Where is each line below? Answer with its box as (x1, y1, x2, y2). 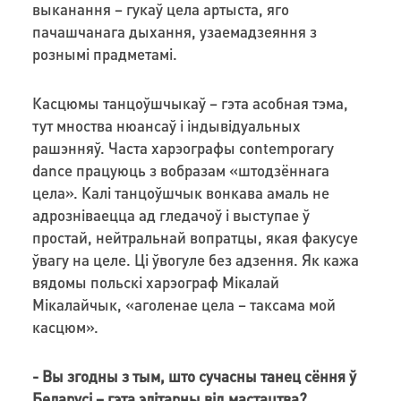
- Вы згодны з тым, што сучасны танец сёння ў (31, 365, 356, 386)
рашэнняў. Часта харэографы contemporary (31, 137, 334, 158)
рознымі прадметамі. (31, 43, 177, 64)
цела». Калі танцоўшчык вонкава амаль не (31, 182, 329, 202)
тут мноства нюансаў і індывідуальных (31, 115, 301, 135)
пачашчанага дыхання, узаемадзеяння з (31, 21, 317, 41)
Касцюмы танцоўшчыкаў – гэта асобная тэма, (31, 92, 348, 113)
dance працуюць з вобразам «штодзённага (31, 159, 329, 180)
